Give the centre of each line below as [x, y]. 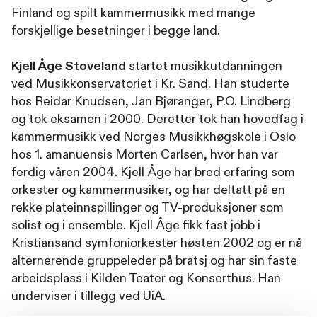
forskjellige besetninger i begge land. [116, 31]
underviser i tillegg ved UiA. [88, 296]
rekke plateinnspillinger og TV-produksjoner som [148, 208]
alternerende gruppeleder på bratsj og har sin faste [154, 261]
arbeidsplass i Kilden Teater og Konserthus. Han [146, 278]
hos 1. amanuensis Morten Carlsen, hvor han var [145, 155]
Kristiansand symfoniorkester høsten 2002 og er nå [157, 243]
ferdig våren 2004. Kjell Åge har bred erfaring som [153, 172]
